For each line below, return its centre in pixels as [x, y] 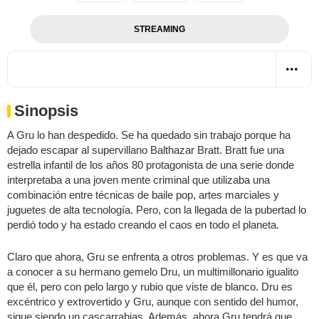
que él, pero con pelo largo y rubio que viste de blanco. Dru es [150, 286]
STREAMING [159, 29]
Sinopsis [46, 110]
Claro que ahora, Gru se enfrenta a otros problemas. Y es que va [157, 256]
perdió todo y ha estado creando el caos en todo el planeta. [143, 224]
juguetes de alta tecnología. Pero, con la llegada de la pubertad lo [157, 209]
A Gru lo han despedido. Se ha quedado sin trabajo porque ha [149, 135]
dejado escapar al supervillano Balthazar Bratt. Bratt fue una [146, 150]
